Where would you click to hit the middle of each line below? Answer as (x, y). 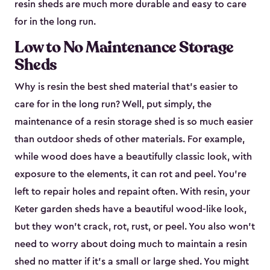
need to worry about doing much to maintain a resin (131, 244)
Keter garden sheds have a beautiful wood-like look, (130, 209)
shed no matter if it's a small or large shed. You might (132, 262)
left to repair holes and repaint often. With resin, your (132, 192)
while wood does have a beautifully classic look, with (133, 157)
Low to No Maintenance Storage (124, 48)
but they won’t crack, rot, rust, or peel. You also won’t (135, 227)
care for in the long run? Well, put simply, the (113, 105)
